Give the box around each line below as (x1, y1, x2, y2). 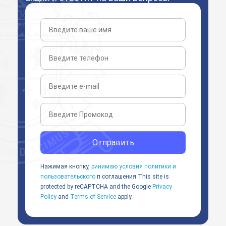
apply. (116, 193, 133, 201)
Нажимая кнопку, (40, 163, 91, 171)
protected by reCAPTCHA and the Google (40, 183, 152, 191)
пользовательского (40, 173, 95, 181)
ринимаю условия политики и (91, 163, 176, 171)
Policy (40, 193, 56, 201)
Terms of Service (70, 193, 116, 201)
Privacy (152, 183, 172, 191)
